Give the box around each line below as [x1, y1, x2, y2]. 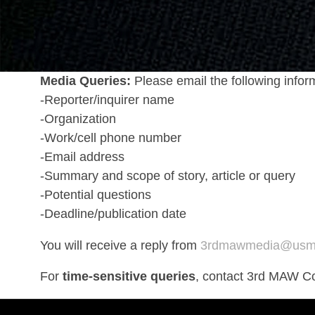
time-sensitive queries [62, 269, 195, 283]
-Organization [39, 112, 116, 126]
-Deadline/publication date [39, 207, 186, 221]
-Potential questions [39, 188, 151, 202]
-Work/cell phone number [39, 131, 181, 145]
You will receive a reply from [39, 238, 200, 252]
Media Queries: [39, 74, 131, 88]
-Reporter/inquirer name [39, 93, 174, 107]
